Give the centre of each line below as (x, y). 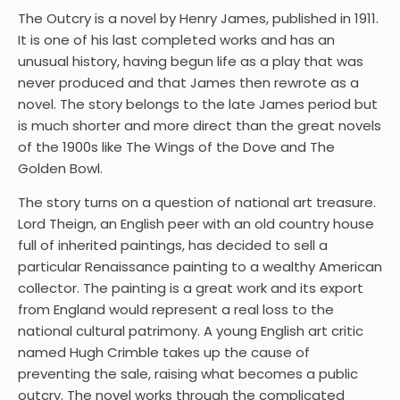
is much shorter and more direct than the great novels (200, 125)
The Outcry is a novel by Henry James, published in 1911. (198, 18)
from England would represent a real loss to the (176, 309)
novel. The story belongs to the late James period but (198, 104)
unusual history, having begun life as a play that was (191, 61)
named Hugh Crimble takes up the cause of (164, 352)
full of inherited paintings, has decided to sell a (173, 245)
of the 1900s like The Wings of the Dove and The (176, 146)
